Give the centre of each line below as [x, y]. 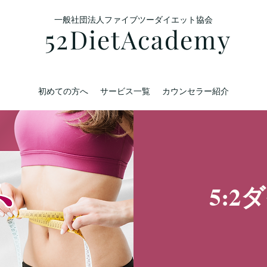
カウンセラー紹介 [195, 91]
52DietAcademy [138, 39]
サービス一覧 [125, 91]
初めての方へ [63, 91]
